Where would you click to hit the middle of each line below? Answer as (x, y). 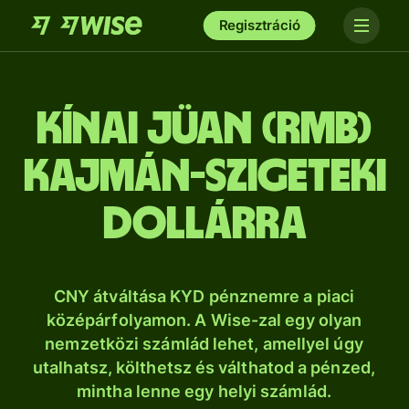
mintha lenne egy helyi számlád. (204, 391)
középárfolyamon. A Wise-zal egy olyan (204, 320)
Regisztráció (259, 25)
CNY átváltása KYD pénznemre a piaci (204, 296)
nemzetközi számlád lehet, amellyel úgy (204, 344)
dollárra (204, 225)
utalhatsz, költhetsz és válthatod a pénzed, (204, 367)
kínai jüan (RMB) (204, 130)
